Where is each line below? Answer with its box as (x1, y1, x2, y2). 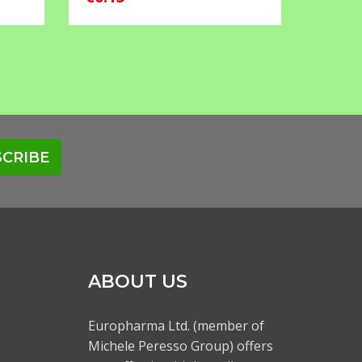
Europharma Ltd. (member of (87, 316, 264, 335)
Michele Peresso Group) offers (87, 336, 273, 355)
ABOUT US (87, 270, 187, 293)
